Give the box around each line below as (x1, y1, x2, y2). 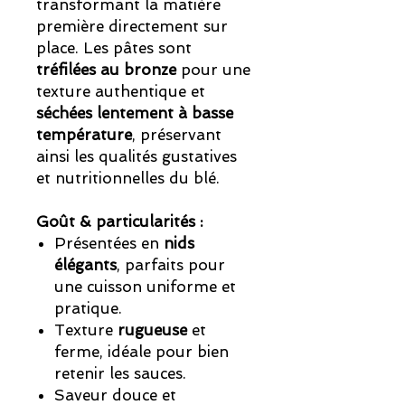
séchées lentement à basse (36, 104, 233, 123)
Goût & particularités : (36, 212, 203, 231)
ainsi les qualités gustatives (36, 147, 237, 166)
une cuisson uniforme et (54, 278, 236, 297)
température (36, 126, 132, 145)
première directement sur (36, 17, 228, 36)
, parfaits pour (117, 256, 225, 275)
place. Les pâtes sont (36, 39, 192, 58)
